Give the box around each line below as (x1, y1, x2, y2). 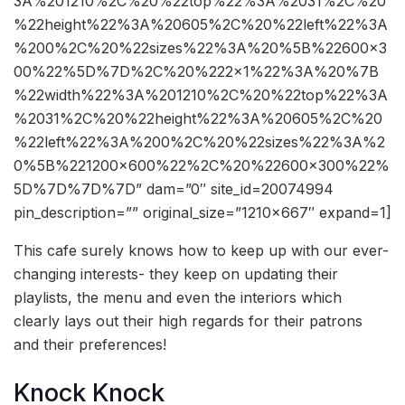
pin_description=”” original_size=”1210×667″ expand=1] (14, 203, 391, 222)
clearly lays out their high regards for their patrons (14, 312, 363, 331)
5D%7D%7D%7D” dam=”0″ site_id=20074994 (14, 180, 334, 199)
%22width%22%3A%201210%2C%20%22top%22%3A (14, 86, 388, 105)
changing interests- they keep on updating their (14, 265, 338, 284)
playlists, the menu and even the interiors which (14, 288, 342, 307)
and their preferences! (14, 335, 166, 354)
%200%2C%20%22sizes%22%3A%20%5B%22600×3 (14, 39, 387, 58)
